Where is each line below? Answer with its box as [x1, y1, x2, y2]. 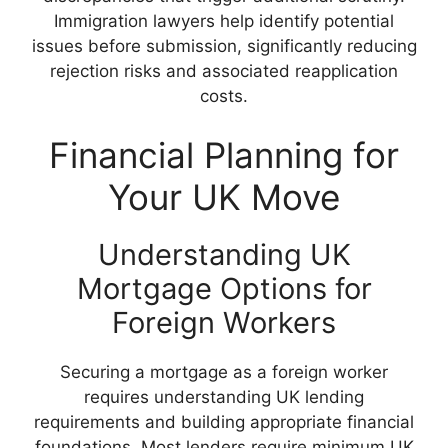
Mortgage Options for [76, 271, 372, 307]
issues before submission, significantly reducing [31, 35, 417, 56]
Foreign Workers [112, 305, 336, 341]
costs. [200, 85, 248, 106]
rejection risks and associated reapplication [50, 60, 398, 81]
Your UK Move [108, 176, 340, 219]
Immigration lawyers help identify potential [54, 10, 394, 31]
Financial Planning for [49, 134, 399, 177]
